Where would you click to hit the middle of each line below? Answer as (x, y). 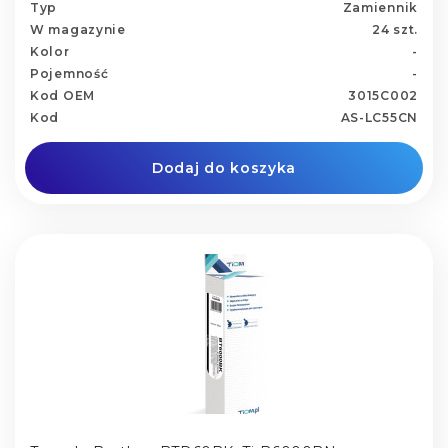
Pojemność (69, 73)
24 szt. (395, 29)
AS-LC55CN (379, 117)
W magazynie (78, 29)
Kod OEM (62, 95)
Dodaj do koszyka (224, 167)
